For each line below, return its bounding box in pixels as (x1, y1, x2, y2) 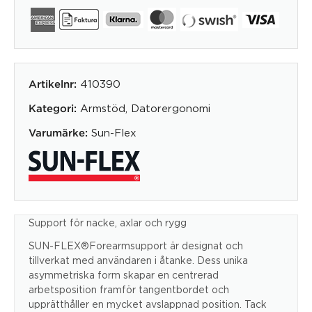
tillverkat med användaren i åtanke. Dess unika (29, 255, 248, 266)
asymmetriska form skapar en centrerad (29, 270, 219, 281)
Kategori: (29, 104, 77, 114)
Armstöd (80, 102, 125, 114)
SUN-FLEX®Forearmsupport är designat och (29, 240, 243, 251)
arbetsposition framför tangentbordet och (29, 284, 229, 295)
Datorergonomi (131, 102, 210, 114)
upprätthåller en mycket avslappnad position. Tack (29, 299, 267, 310)
